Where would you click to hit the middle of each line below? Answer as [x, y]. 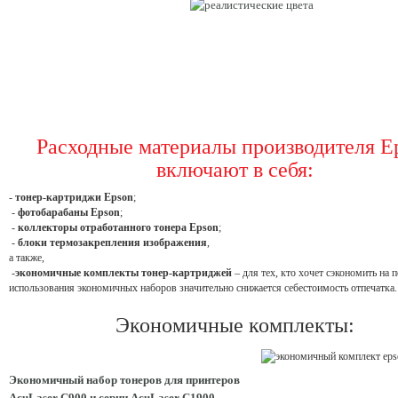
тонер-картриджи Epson [74, 198]
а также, [27, 258]
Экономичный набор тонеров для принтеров [124, 380]
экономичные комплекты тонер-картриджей [123, 273]
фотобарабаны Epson [69, 213]
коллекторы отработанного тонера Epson [118, 228]
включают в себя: [235, 170]
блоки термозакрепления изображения [112, 243]
